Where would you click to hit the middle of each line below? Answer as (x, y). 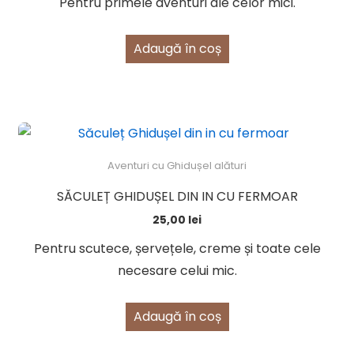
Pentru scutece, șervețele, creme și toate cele (177, 248)
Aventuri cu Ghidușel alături (177, 165)
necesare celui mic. (177, 270)
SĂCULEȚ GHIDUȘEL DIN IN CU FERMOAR (177, 196)
